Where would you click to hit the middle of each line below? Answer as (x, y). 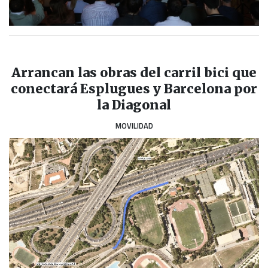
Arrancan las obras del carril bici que (134, 72)
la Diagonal (134, 105)
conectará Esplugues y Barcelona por (134, 89)
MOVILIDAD (134, 125)
